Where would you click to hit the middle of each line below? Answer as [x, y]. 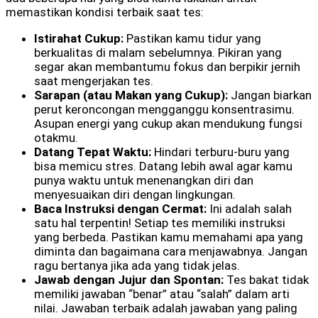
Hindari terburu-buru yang [220, 152]
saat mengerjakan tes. [94, 81]
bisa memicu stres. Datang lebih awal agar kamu [163, 166]
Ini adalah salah [249, 208]
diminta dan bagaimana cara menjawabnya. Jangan [171, 251]
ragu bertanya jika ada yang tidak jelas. [137, 265]
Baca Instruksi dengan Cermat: [120, 208]
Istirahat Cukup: [79, 38]
